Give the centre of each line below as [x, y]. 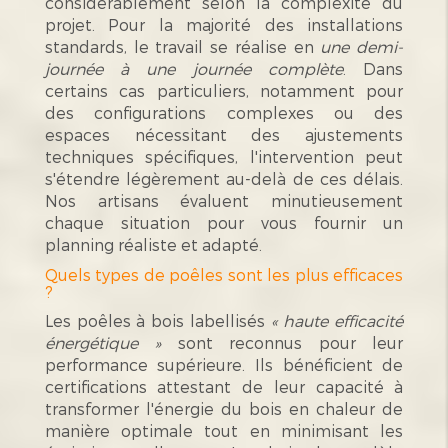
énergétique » [103, 342]
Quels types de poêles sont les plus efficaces [224, 274]
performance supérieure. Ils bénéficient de [224, 364]
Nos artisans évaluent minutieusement [224, 200]
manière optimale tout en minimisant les [224, 430]
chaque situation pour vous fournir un [224, 222]
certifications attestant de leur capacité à [224, 386]
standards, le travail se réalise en [182, 46]
